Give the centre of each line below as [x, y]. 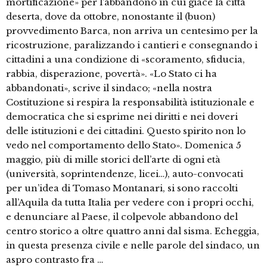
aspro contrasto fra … [55, 260]
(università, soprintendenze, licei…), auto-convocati [125, 174]
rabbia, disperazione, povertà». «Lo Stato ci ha [111, 74]
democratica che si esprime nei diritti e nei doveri [122, 117]
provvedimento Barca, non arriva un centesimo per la [132, 31]
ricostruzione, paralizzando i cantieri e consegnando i [132, 45]
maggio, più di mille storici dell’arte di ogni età [113, 160]
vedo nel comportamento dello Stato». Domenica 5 [124, 145]
